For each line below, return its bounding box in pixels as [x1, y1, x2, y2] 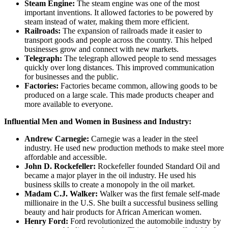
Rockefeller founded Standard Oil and [96, 162, 220, 171]
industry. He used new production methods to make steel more [24, 144, 224, 153]
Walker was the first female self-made [98, 189, 220, 198]
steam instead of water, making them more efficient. [24, 17, 189, 26]
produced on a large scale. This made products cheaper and [24, 91, 214, 100]
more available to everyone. [24, 100, 113, 109]
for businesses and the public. [24, 72, 119, 81]
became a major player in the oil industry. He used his [24, 171, 196, 180]
